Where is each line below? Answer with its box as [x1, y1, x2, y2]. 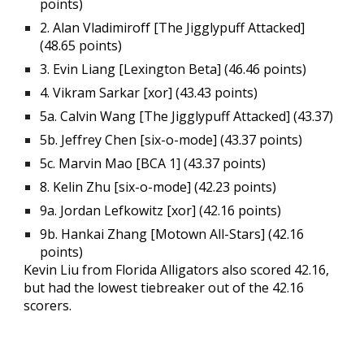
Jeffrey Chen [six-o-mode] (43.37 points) [61, 131, 303, 149]
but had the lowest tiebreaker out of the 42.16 [24, 279, 305, 297]
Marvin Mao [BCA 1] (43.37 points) [58, 154, 266, 172]
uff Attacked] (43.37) [213, 107, 334, 125]
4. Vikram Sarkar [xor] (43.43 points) [40, 84, 258, 102]
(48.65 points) [40, 37, 123, 54]
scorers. [24, 297, 72, 314]
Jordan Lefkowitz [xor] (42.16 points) [60, 201, 282, 219]
